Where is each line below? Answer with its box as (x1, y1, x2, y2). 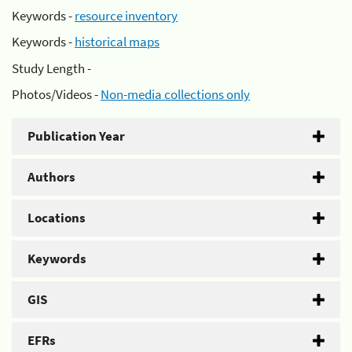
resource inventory (75, 6, 178, 24)
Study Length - (12, 59, 91, 77)
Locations (27, 209, 86, 226)
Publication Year (27, 127, 125, 145)
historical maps (75, 33, 159, 50)
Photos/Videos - (12, 86, 101, 103)
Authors (27, 168, 75, 185)
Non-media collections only (101, 86, 250, 103)
